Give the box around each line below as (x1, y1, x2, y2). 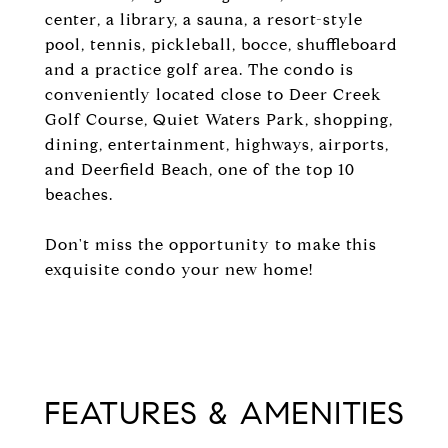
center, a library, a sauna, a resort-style (45, 10, 363, 29)
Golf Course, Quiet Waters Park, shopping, (45, 110, 393, 129)
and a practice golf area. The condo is (45, 60, 354, 79)
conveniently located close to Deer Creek (45, 85, 382, 104)
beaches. (45, 185, 113, 204)
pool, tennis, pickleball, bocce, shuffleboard (45, 35, 398, 54)
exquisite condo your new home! (45, 260, 313, 279)
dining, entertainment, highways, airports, (45, 135, 389, 154)
